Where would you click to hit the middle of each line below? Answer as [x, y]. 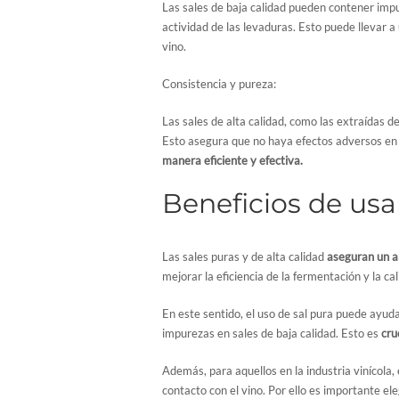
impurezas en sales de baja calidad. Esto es [272, 333]
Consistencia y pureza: [219, 83]
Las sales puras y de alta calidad [244, 256]
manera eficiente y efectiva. [232, 160]
